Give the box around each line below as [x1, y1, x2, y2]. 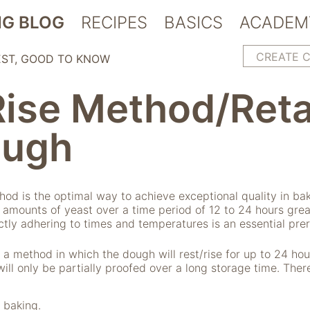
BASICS [164, 12, 223, 33]
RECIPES [81, 12, 147, 33]
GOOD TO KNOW [21, 52, 110, 66]
